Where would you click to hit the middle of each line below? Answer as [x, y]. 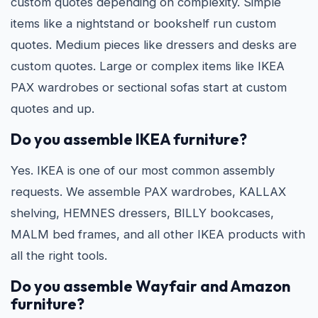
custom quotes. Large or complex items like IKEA [148, 66]
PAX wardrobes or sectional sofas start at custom [149, 87]
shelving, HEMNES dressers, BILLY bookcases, [142, 213]
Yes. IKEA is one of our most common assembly [143, 170]
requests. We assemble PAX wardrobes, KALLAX [148, 192]
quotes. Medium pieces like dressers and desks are [154, 45]
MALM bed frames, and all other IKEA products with [158, 234]
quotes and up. [53, 109]
